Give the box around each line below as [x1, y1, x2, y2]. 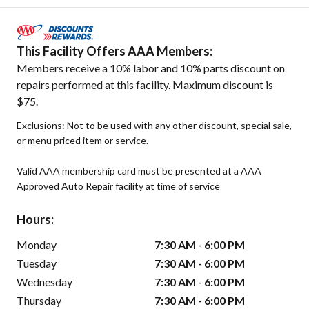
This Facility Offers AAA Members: [17, 43, 212, 59]
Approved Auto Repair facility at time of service [17, 180, 220, 192]
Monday [17, 238, 57, 252]
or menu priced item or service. [17, 134, 148, 147]
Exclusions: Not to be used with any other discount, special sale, [17, 119, 292, 132]
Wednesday [17, 275, 72, 289]
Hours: [17, 212, 54, 228]
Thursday [17, 294, 61, 308]
